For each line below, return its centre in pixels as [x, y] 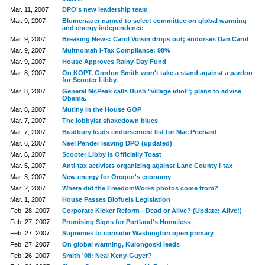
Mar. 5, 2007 [28, 166]
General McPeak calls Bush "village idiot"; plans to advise [151, 91]
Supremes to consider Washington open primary [138, 233]
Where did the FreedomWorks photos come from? [140, 188]
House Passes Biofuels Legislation [116, 199]
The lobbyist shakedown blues [110, 121]
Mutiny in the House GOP [101, 109]
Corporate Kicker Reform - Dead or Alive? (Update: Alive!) [152, 211]
